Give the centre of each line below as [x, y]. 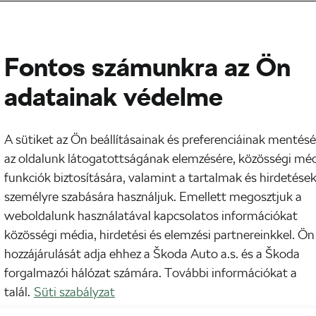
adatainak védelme [114, 97]
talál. [17, 292]
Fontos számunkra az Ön [147, 67]
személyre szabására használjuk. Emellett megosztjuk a [153, 196]
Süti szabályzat [74, 292]
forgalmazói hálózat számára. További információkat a [151, 273]
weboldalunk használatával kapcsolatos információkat [151, 215]
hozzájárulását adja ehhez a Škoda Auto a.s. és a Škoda [152, 254]
